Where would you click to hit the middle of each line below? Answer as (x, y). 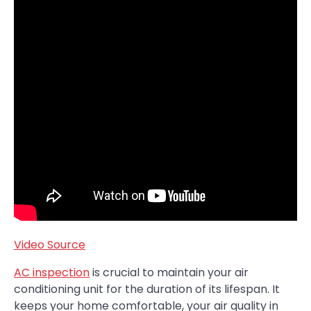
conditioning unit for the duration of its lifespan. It (147, 289)
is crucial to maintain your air (169, 273)
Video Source (50, 245)
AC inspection (52, 273)
